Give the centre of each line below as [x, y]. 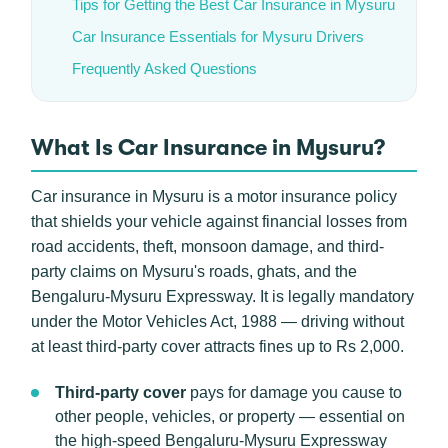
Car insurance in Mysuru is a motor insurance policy [214, 196]
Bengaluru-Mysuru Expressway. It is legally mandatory [222, 296]
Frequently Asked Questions [164, 68]
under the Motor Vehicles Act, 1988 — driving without [217, 321]
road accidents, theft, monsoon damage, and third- [207, 246]
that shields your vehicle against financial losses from [219, 221]
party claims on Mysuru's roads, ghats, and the [194, 271]
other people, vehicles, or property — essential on [230, 416]
